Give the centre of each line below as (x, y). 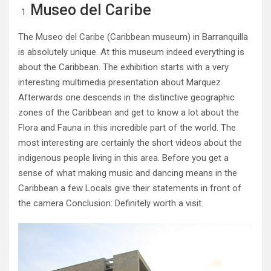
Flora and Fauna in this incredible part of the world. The (127, 127)
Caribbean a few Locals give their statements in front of (130, 188)
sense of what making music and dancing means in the (128, 173)
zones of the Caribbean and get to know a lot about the (129, 112)
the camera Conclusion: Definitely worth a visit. (111, 203)
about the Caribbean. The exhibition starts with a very (123, 67)
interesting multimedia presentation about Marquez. (120, 82)
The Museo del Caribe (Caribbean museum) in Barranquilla (133, 37)
